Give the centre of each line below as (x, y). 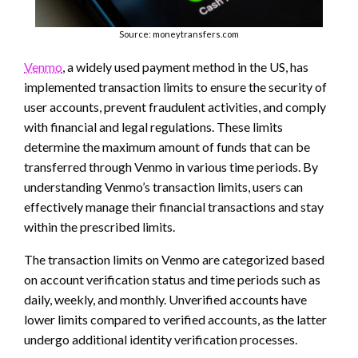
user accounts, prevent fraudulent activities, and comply (175, 107)
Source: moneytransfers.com (179, 34)
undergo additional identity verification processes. (161, 340)
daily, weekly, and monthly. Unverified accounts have (165, 300)
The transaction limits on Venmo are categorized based (174, 260)
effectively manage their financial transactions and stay (174, 207)
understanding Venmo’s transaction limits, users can (163, 187)
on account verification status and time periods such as (172, 280)
